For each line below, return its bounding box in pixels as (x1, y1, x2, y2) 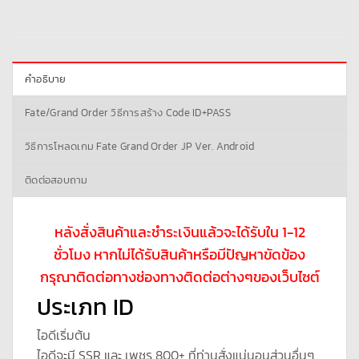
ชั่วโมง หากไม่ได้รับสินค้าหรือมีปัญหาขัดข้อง (54, 244, 305, 265)
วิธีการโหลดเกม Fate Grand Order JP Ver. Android (25, 138, 255, 154)
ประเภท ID (37, 288, 134, 324)
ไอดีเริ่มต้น (37, 325, 91, 345)
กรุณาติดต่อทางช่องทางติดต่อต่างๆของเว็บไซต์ (39, 266, 320, 288)
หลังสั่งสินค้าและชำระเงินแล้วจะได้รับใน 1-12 (54, 221, 305, 243)
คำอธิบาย (25, 71, 67, 87)
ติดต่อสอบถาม (25, 171, 88, 188)
